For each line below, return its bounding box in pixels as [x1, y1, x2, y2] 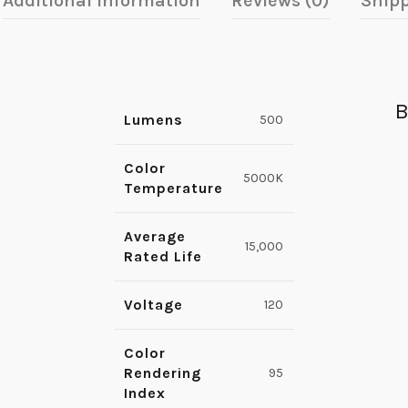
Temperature [123, 179, 223, 198]
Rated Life [123, 248, 202, 266]
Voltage [123, 296, 183, 314]
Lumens [123, 111, 183, 129]
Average [123, 228, 186, 246]
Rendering [123, 364, 201, 382]
